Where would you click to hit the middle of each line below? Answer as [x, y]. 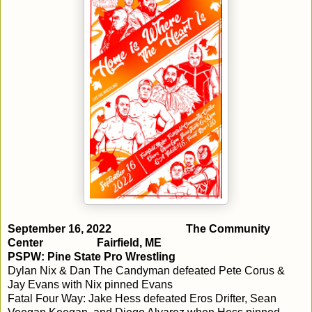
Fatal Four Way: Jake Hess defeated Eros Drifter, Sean [142, 298]
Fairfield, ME [129, 242]
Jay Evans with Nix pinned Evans [90, 284]
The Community [228, 228]
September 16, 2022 [60, 228]
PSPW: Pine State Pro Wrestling [92, 256]
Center [25, 242]
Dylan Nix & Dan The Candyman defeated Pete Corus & [146, 270]
